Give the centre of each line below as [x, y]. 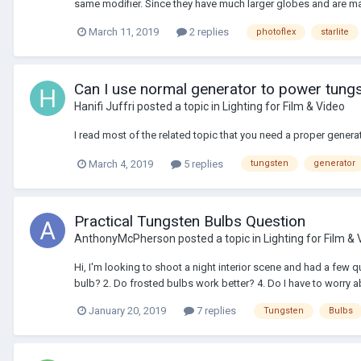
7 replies [215, 311]
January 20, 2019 [127, 311]
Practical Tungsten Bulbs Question [190, 221]
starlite [335, 31]
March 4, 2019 [121, 164]
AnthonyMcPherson [125, 238]
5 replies [202, 164]
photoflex [276, 31]
